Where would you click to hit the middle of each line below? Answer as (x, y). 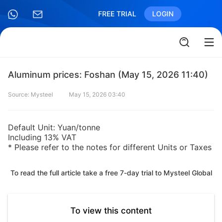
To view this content (111, 211)
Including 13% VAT (42, 137)
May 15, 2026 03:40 (97, 94)
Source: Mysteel (30, 94)
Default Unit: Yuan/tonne (54, 127)
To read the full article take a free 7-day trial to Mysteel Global (111, 173)
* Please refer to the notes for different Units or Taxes (110, 147)
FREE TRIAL (117, 14)
